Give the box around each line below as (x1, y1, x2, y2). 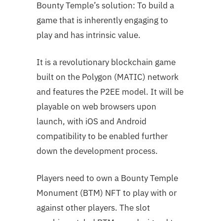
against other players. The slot (37, 202, 150, 213)
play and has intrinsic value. (37, 29, 141, 40)
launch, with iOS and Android (37, 115, 147, 127)
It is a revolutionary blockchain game (37, 56, 176, 68)
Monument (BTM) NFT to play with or (37, 187, 177, 198)
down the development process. (37, 145, 158, 156)
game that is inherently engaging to (37, 14, 168, 26)
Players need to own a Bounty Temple (37, 172, 178, 184)
